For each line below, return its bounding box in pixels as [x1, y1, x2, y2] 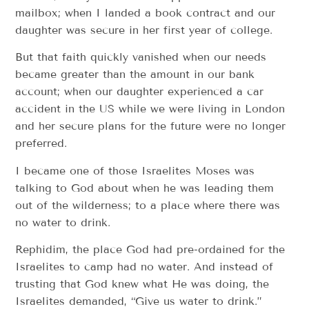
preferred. [15, 137, 68, 150]
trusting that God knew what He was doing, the [15, 277, 270, 291]
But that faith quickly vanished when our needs [15, 50, 267, 64]
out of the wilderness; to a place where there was [15, 198, 281, 212]
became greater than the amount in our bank [15, 68, 255, 81]
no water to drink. [15, 215, 111, 229]
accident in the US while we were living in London [15, 102, 286, 116]
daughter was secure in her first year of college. [15, 23, 273, 37]
